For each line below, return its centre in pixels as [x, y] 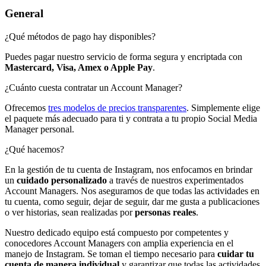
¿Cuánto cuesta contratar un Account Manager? [94, 87]
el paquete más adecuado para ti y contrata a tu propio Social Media [131, 118]
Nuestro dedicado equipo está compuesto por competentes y [117, 232]
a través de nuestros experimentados [175, 180]
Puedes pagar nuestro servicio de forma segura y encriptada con [123, 56]
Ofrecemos [26, 107]
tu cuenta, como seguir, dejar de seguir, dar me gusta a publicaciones [132, 201]
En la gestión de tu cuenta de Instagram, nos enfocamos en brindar [129, 169]
